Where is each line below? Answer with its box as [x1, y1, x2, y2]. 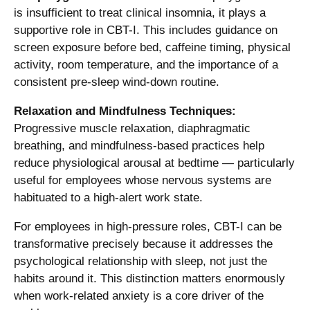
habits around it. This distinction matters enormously [14, 272, 285, 286]
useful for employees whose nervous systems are [14, 174, 271, 188]
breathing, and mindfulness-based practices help [14, 139, 264, 153]
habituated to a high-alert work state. [14, 191, 203, 205]
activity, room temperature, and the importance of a [14, 58, 278, 72]
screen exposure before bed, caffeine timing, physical [14, 41, 291, 55]
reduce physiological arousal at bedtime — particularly [14, 156, 295, 170]
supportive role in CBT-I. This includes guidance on [14, 24, 277, 37]
